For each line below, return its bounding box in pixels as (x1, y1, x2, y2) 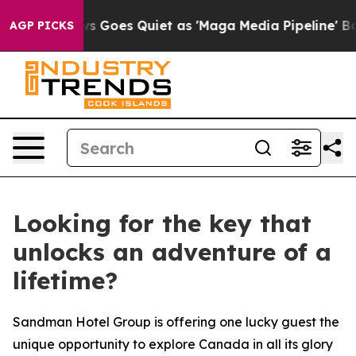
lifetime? (13, 265, 118, 296)
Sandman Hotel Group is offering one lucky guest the (13, 314, 339, 330)
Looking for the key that (13, 208, 311, 238)
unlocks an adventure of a (13, 237, 331, 267)
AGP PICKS (10, 18, 74, 33)
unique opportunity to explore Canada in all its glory (13, 336, 333, 352)
